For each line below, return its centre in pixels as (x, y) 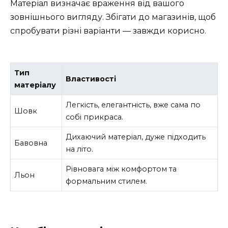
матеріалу (35, 85)
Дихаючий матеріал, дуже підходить (136, 137)
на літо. (80, 149)
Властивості (91, 79)
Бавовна (31, 143)
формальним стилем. (107, 181)
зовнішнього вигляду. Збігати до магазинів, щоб (113, 17)
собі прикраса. (95, 117)
